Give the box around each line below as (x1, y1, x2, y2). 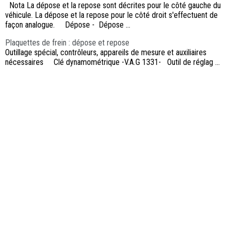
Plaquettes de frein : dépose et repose (5, 38, 129, 48)
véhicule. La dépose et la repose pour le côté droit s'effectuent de (5, 10, 218, 20)
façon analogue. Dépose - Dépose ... (5, 20, 130, 30)
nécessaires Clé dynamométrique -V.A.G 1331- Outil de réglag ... (5, 57, 220, 67)
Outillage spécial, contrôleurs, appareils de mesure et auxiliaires (5, 48, 207, 58)
